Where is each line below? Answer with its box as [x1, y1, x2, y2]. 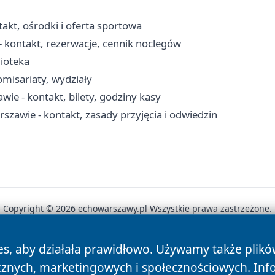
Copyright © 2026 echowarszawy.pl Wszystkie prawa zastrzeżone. [3, 202, 272, 214]
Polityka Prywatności [83, 244, 187, 258]
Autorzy [34, 244, 73, 258]
